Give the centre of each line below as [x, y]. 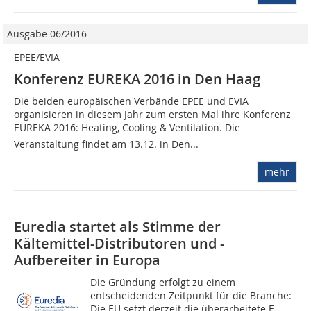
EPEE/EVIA [37, 58]
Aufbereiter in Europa [87, 260]
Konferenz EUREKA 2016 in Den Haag [137, 79]
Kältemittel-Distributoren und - [119, 244]
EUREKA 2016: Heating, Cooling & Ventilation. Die [127, 128]
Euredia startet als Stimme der [117, 227]
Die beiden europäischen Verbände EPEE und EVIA [131, 101]
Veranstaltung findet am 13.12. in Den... [106, 144]
